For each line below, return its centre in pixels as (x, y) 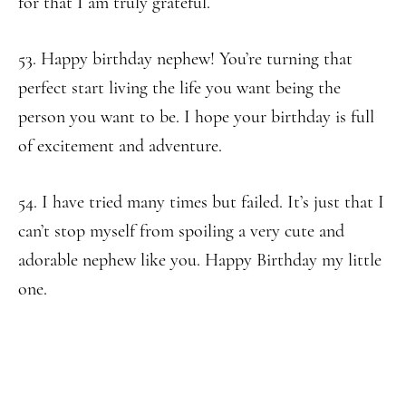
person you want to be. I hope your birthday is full (196, 117)
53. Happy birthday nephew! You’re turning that (185, 59)
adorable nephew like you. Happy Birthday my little (200, 260)
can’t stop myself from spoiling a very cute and (181, 231)
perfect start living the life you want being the (179, 88)
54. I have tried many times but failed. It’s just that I (201, 202)
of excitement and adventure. (120, 146)
